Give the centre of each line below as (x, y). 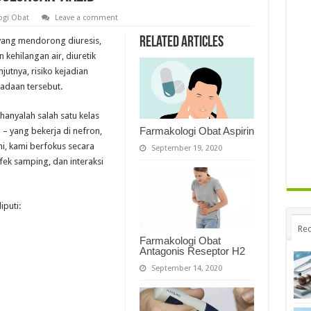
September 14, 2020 (186, 268)
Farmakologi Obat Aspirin (196, 131)
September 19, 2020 (186, 149)
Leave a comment (86, 18)
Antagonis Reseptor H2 (192, 251)
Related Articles (181, 43)
